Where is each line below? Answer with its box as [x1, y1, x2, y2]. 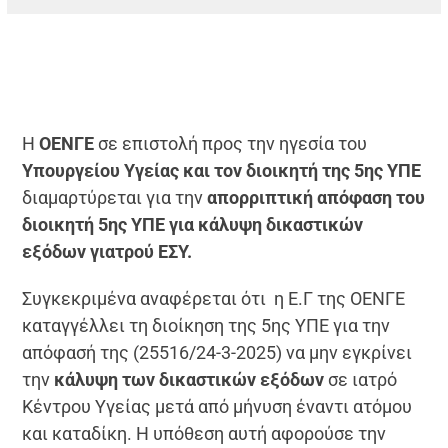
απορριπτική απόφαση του [203, 186, 426, 208]
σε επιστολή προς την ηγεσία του [94, 132, 368, 154]
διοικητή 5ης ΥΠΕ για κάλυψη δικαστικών [22, 213, 364, 235]
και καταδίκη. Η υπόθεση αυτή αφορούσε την [22, 422, 387, 444]
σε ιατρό [324, 368, 398, 390]
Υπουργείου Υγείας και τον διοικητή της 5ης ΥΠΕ [22, 159, 422, 181]
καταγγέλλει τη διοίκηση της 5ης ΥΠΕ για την [22, 314, 391, 336]
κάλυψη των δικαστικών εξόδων [54, 368, 325, 390]
